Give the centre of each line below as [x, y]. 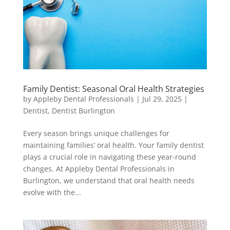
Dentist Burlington [83, 111]
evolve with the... [52, 193]
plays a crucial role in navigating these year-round [109, 157]
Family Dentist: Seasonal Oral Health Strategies [113, 89]
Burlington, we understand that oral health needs [109, 181]
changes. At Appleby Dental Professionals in [99, 169]
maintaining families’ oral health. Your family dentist [113, 145]
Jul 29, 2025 [162, 99]
